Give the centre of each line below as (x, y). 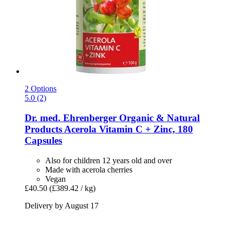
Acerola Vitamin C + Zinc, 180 (128, 129)
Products (43, 129)
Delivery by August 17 (62, 205)
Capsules (43, 141)
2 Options (41, 89)
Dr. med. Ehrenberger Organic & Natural (112, 118)
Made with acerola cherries (89, 169)
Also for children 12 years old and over (109, 160)
